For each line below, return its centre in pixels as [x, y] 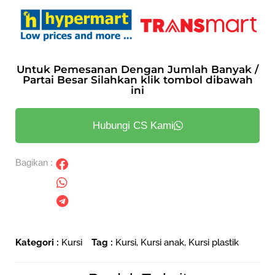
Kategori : [37, 242]
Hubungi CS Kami [133, 126]
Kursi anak [162, 242]
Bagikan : [34, 163]
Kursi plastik [214, 242]
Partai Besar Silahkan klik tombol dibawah [137, 80]
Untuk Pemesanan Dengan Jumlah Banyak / [137, 70]
